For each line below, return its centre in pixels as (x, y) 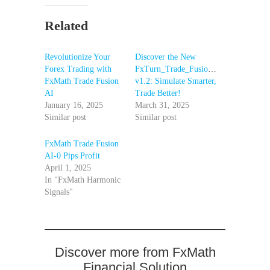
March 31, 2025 (162, 105)
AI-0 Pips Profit (72, 155)
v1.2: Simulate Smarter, (176, 81)
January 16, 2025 (74, 105)
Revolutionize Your (77, 57)
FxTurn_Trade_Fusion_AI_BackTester (201, 69)
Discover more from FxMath (135, 252)
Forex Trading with (78, 69)
